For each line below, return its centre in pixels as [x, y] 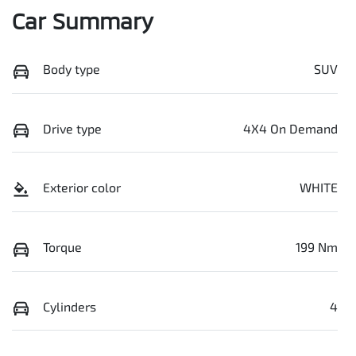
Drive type [72, 128]
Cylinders [70, 306]
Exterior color [82, 188]
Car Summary [83, 21]
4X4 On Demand [290, 128]
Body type [72, 69]
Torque [62, 246]
